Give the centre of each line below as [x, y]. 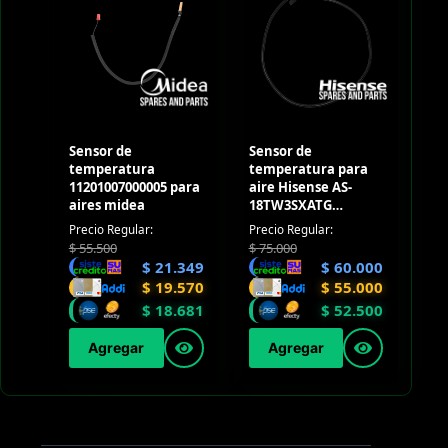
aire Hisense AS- [300, 186]
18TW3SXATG [290, 204]
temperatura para [308, 168]
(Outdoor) [280, 222]
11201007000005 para [134, 186]
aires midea [106, 204]
